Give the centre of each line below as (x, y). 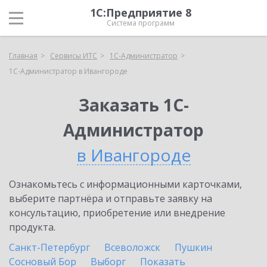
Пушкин (193, 247)
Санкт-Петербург (49, 247)
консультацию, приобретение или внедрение (117, 213)
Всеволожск (132, 247)
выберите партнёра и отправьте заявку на (111, 198)
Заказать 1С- (133, 105)
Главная (23, 56)
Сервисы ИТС (74, 56)
